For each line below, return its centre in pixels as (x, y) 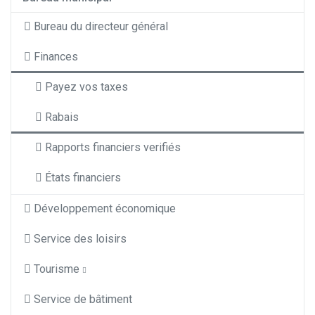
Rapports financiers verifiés (113, 148)
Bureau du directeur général (101, 27)
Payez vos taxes (86, 87)
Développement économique (105, 209)
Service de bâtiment (83, 300)
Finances (56, 57)
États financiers (83, 178)
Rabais (62, 117)
